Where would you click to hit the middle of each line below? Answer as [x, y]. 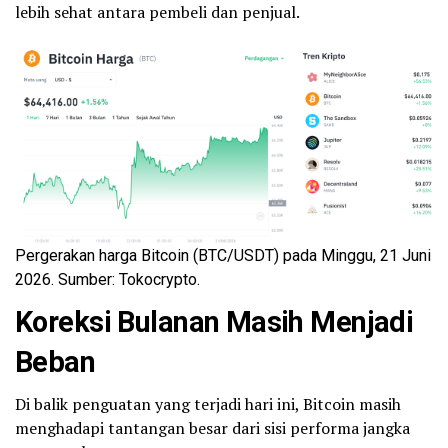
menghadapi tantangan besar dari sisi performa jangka [212, 427]
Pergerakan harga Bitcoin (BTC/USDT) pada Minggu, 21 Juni [223, 255]
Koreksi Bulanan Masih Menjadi [214, 321]
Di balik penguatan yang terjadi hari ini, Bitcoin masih [208, 403]
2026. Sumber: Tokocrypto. [107, 279]
